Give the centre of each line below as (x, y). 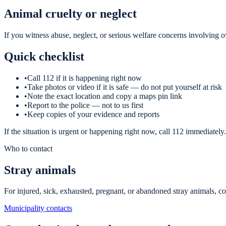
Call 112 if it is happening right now (84, 78)
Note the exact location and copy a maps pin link (105, 96)
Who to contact (28, 148)
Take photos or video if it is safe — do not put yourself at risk (125, 87)
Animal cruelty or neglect (70, 13)
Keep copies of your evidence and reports (93, 114)
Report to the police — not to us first (85, 105)
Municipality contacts (38, 208)
